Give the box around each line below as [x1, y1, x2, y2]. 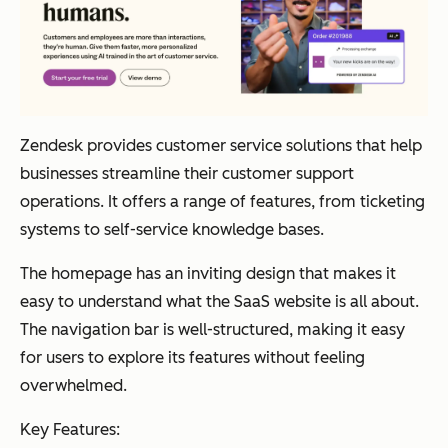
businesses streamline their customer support [20, 163, 354, 183]
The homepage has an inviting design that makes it [20, 263, 396, 283]
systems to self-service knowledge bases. [20, 219, 324, 239]
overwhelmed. [20, 375, 127, 395]
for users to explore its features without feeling [20, 347, 365, 367]
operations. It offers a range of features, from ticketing [20, 191, 425, 211]
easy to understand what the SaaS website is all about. [20, 291, 419, 311]
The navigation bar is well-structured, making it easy [20, 319, 405, 339]
